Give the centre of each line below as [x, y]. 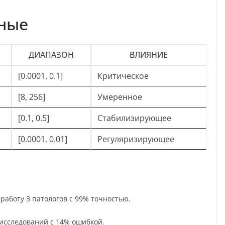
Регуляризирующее [136, 139]
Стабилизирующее [134, 118]
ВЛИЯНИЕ [149, 55]
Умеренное [120, 97]
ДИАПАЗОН [51, 55]
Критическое [123, 76]
